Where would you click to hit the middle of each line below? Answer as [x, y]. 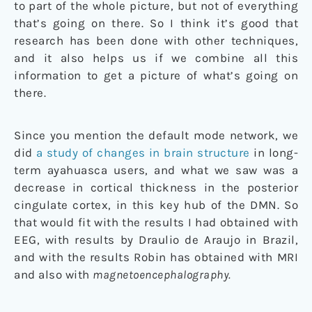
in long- [274, 152]
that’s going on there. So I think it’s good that [156, 23]
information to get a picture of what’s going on [156, 75]
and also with [53, 274]
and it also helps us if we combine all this [156, 57]
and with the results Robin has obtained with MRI [156, 257]
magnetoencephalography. [162, 274]
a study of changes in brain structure [143, 152]
